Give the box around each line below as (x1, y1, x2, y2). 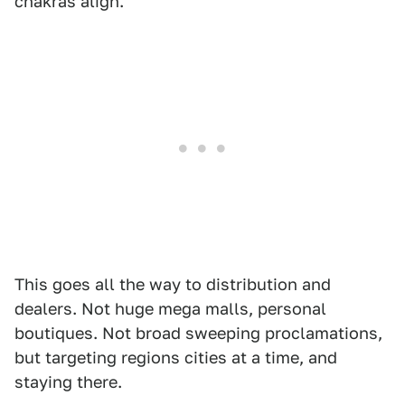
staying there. (14, 372, 122, 391)
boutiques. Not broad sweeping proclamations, (14, 324, 382, 343)
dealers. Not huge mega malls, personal (14, 299, 326, 318)
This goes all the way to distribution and (14, 275, 331, 294)
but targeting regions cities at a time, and (14, 348, 337, 367)
